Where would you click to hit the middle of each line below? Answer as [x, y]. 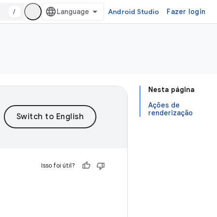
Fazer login [186, 12]
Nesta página [171, 90]
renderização [170, 113]
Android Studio [133, 12]
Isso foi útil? [58, 165]
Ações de [164, 105]
